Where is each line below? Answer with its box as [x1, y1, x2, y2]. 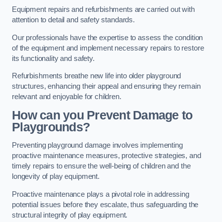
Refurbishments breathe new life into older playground [12, 72, 181, 80]
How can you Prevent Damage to [12, 108, 193, 122]
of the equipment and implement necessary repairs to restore [12, 44, 204, 52]
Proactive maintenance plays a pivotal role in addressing [12, 190, 189, 198]
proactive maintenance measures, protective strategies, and [12, 152, 201, 160]
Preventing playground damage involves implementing [12, 141, 183, 150]
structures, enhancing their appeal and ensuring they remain [12, 82, 201, 91]
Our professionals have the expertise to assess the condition [12, 33, 203, 42]
